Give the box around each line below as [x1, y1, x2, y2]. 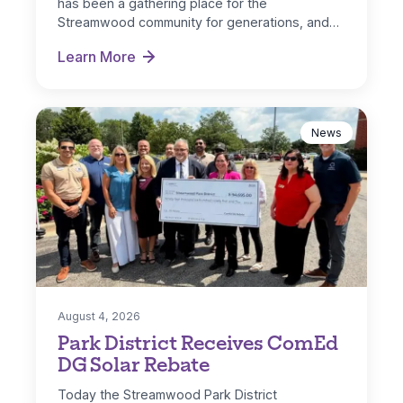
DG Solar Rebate [58, 350, 210, 376]
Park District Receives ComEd [58, 328, 338, 354]
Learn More [58, 47, 136, 66]
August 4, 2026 [58, 309, 140, 323]
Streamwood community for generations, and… [58, 13, 339, 30]
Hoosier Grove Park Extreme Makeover [57, 56, 325, 75]
